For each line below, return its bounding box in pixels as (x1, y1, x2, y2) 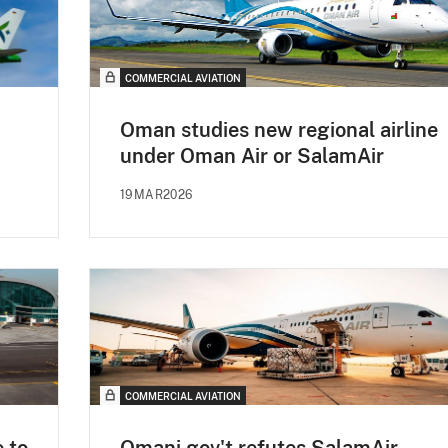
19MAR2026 (120, 188, 193, 203)
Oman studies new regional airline (120, 118, 438, 143)
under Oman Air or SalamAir (120, 144, 384, 169)
